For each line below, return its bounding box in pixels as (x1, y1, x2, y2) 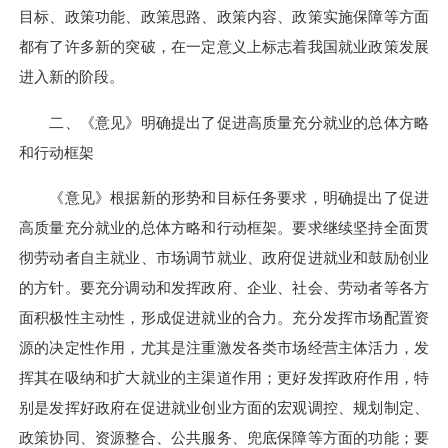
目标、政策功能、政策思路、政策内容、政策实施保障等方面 (19, 8, 429, 26)
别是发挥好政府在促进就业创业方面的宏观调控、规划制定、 (19, 398, 429, 416)
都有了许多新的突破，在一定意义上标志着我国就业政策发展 (19, 38, 429, 56)
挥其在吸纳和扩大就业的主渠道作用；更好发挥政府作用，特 (19, 368, 429, 386)
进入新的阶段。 (19, 68, 124, 86)
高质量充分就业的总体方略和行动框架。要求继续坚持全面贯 (19, 218, 429, 236)
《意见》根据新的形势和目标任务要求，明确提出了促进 (19, 188, 429, 206)
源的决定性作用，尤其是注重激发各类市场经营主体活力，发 (19, 338, 429, 356)
